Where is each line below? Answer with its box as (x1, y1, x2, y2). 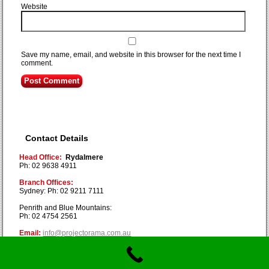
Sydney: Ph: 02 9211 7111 (19, 186, 104, 195)
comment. (21, 58, 53, 67)
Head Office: (19, 153, 62, 162)
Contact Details (25, 133, 89, 143)
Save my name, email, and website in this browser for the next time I (21, 50, 241, 59)
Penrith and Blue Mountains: (19, 203, 112, 212)
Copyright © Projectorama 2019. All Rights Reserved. (59, 260, 210, 267)
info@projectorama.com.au (43, 228, 131, 237)
